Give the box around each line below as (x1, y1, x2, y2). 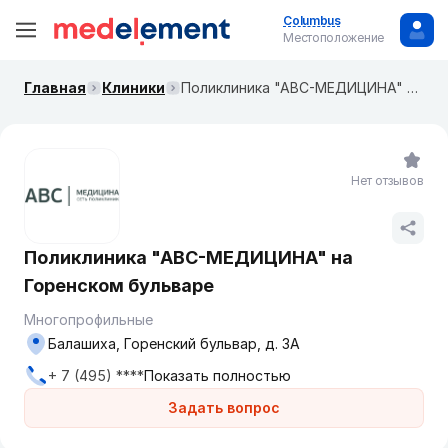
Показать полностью (144, 367, 291, 384)
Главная (24, 79, 86, 96)
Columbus (283, 13, 341, 28)
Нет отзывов (351, 173, 424, 188)
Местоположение (283, 30, 384, 45)
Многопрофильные (24, 311, 153, 328)
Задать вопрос (168, 399, 280, 416)
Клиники (102, 79, 165, 96)
